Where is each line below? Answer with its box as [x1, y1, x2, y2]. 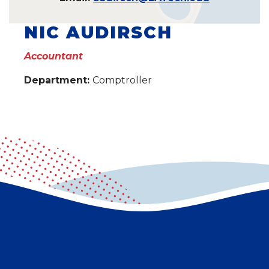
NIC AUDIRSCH [24, 22, 172, 43]
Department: [24, 74, 92, 86]
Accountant [24, 50, 83, 62]
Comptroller [92, 74, 152, 86]
